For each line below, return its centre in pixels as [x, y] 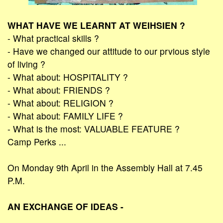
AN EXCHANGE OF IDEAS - [65, 206]
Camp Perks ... [37, 141]
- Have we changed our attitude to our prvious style [109, 51]
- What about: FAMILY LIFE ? [65, 115]
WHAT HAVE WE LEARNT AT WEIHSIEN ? [96, 25]
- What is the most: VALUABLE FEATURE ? [94, 128]
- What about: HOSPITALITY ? [68, 77]
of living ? [26, 64]
